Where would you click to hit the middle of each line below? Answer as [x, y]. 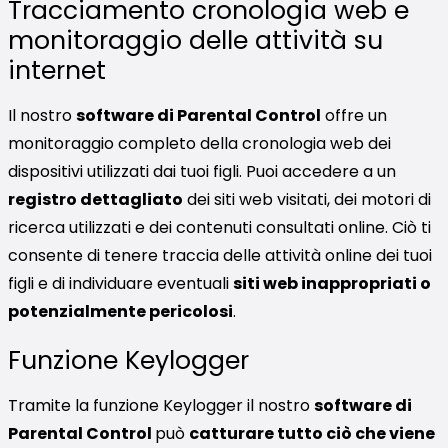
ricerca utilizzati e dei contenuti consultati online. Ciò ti [219, 227]
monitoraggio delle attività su [195, 40]
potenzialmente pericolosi [120, 311]
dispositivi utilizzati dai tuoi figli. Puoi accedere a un [202, 171]
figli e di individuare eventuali [120, 283]
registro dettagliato [95, 199]
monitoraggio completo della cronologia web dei [199, 143]
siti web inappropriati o [332, 283]
